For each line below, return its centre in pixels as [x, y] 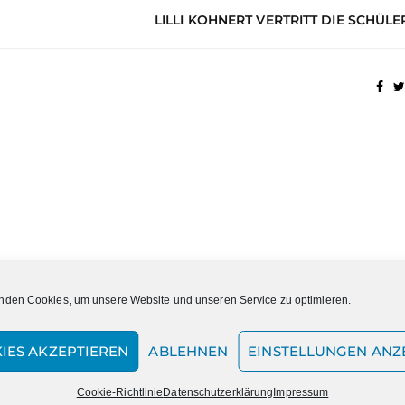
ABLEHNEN [188, 351]
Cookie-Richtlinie [120, 392]
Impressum [301, 392]
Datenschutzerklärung [218, 392]
